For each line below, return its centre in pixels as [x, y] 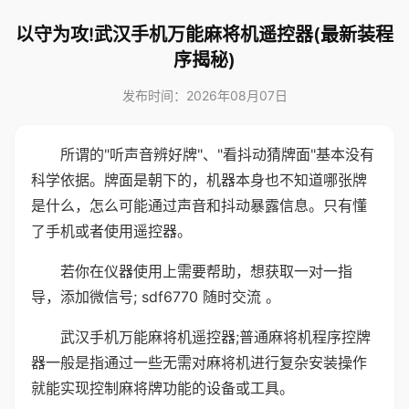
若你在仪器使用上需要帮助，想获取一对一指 [206, 271]
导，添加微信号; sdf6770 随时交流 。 [156, 297]
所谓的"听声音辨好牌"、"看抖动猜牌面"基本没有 [217, 154]
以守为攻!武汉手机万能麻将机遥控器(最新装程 [204, 35]
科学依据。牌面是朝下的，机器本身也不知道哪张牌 [199, 180]
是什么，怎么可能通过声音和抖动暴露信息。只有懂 [199, 205]
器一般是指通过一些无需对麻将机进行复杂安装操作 [199, 362]
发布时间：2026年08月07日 [204, 95]
